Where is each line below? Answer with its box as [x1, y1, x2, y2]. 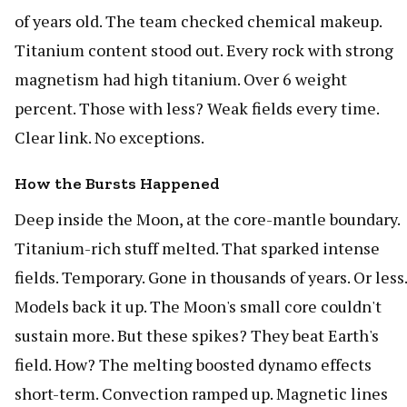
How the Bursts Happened [15, 173, 220, 194]
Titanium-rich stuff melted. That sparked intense [15, 236, 380, 259]
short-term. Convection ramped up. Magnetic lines [15, 382, 388, 404]
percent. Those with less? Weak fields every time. [15, 96, 379, 119]
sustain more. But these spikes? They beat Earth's [15, 323, 379, 346]
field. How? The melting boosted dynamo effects [15, 352, 372, 375]
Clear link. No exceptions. [15, 125, 204, 148]
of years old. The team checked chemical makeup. [15, 9, 382, 32]
